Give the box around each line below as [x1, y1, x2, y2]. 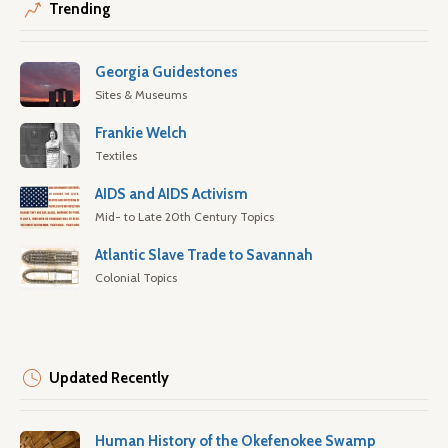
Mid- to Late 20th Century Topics [95, 209, 274, 224]
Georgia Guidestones [95, 63, 238, 81]
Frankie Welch [95, 124, 187, 142]
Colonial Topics [95, 270, 177, 285]
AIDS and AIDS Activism [95, 185, 248, 203]
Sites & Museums [95, 87, 187, 102]
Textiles [95, 148, 137, 163]
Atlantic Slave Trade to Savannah [95, 246, 313, 264]
